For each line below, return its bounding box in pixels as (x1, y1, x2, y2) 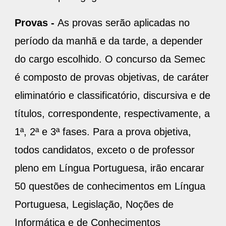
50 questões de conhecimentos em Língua (15, 181, 205, 192)
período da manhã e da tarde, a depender (15, 35, 203, 47)
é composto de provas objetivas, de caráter (15, 72, 209, 83)
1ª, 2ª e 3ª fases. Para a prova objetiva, (15, 126, 191, 138)
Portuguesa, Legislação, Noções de (15, 199, 174, 210)
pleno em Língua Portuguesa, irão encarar (15, 162, 204, 174)
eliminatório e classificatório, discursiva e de (15, 90, 210, 101)
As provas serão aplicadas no (58, 17, 190, 29)
